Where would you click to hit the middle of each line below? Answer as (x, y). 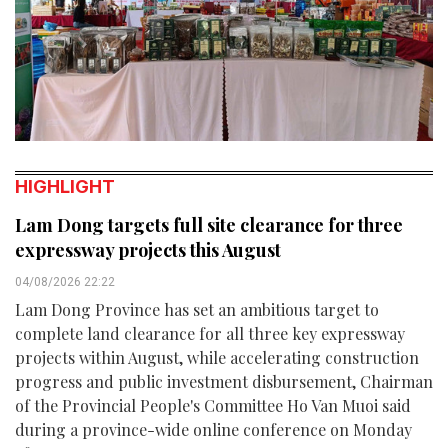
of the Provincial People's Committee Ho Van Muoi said (213, 406)
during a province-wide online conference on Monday (213, 430)
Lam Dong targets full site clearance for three (209, 225)
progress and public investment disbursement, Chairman (224, 382)
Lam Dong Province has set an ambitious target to (197, 310)
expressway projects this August (148, 250)
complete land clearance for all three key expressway (210, 334)
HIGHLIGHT (65, 187)
